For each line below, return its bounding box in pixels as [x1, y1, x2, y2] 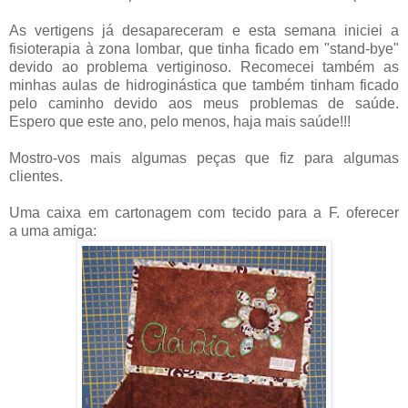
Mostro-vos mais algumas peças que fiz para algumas [9, 150, 399, 167]
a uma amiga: [9, 223, 97, 240]
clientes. [9, 168, 63, 185]
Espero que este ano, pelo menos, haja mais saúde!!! [9, 114, 351, 130]
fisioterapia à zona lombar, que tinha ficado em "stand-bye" [9, 41, 399, 57]
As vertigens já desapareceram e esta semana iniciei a [9, 23, 399, 39]
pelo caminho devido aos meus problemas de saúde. [9, 96, 399, 112]
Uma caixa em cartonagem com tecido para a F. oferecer [9, 205, 399, 221]
